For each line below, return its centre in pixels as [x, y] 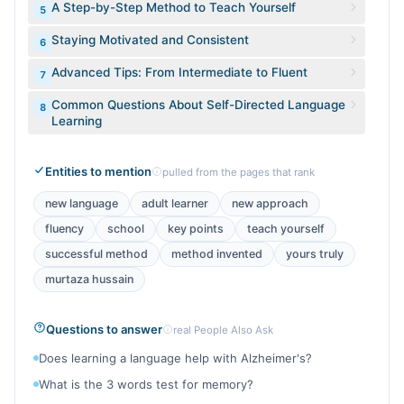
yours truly [315, 254]
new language [82, 203]
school [126, 229]
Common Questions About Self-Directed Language [198, 105]
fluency [64, 229]
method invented [217, 254]
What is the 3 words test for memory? [146, 384]
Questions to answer [104, 329]
